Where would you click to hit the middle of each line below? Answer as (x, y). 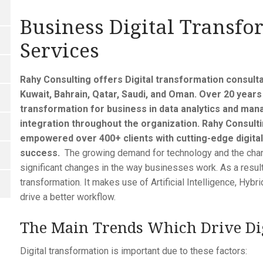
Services (59, 50)
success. (41, 153)
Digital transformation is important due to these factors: (133, 251)
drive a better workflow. (68, 197)
